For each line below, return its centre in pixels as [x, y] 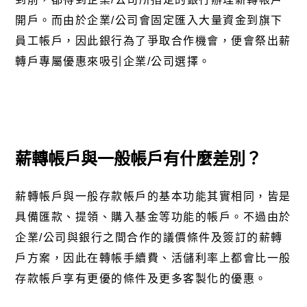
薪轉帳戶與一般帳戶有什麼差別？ [139, 159]
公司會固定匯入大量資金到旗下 [199, 20]
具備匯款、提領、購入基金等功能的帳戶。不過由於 [153, 217]
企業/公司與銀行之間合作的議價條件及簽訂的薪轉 [149, 238]
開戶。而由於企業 [63, 20]
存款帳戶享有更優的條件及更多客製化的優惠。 [141, 279]
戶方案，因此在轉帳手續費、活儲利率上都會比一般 [153, 258]
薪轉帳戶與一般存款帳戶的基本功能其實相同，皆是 [153, 197]
